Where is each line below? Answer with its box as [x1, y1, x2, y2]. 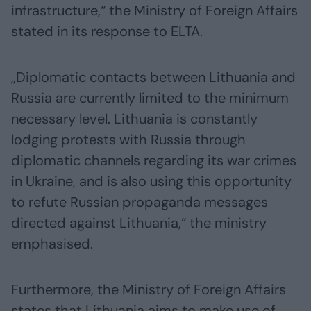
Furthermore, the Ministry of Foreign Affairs [11, 280, 286, 299]
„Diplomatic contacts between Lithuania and [11, 67, 296, 86]
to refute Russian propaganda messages [11, 192, 268, 211]
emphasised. [11, 234, 93, 253]
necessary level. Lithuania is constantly [11, 109, 258, 128]
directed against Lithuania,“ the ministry [11, 213, 267, 232]
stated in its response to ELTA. [11, 22, 203, 40]
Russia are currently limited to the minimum [11, 88, 289, 107]
